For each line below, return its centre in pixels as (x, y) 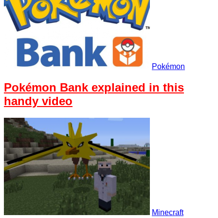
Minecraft (168, 212)
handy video (38, 101)
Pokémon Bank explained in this (94, 87)
